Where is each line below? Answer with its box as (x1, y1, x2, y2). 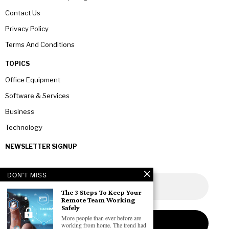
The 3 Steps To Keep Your (61, 188, 142, 196)
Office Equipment (5, 75, 60, 84)
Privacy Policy (5, 24, 49, 33)
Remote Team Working (61, 196, 135, 204)
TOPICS (5, 59, 30, 67)
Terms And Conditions (5, 40, 75, 49)
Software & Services (5, 91, 70, 100)
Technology (5, 123, 42, 131)
